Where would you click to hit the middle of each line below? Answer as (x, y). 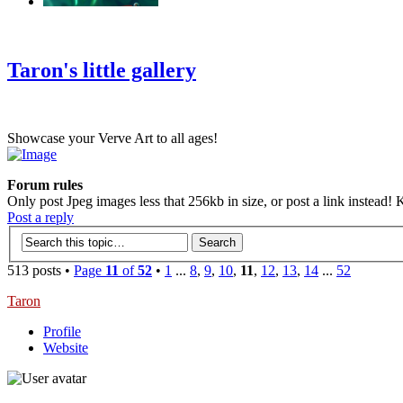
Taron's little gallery (102, 70)
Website (66, 348)
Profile (62, 331)
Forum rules (45, 185)
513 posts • (40, 270)
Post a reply (40, 218)
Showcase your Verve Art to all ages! (112, 139)
